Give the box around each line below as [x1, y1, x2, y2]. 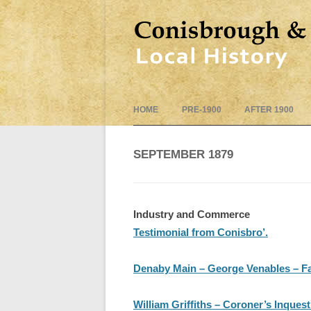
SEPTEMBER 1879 [133, 148, 233, 161]
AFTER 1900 [244, 105, 294, 115]
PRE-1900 [181, 105, 221, 115]
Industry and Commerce [133, 208, 250, 220]
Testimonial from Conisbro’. [133, 226, 268, 238]
